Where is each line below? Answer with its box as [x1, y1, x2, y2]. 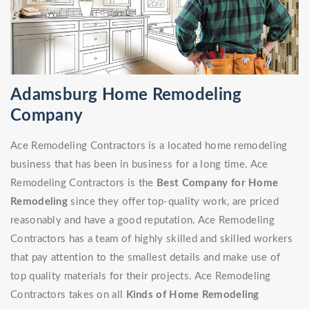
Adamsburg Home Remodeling [10, 87, 242, 104]
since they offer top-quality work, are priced [70, 197, 279, 208]
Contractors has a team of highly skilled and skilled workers [10, 234, 292, 245]
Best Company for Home [157, 178, 279, 189]
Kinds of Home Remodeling [126, 290, 259, 301]
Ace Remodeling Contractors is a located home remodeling [10, 141, 288, 152]
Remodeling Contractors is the [10, 178, 157, 189]
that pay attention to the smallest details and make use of [10, 252, 281, 263]
